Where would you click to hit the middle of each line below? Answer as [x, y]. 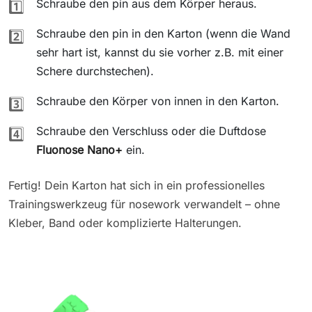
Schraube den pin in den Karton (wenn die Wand [163, 33]
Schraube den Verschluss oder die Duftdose [151, 131]
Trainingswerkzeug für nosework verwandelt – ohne [144, 204]
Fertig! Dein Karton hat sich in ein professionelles [136, 185]
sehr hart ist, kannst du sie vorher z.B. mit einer [160, 52]
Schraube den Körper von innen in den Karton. [158, 101]
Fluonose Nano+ [79, 149]
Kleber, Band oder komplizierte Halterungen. [125, 223]
